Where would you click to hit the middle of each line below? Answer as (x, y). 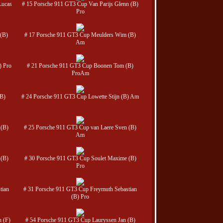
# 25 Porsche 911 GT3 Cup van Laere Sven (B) (80, 127)
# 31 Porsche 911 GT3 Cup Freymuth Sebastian (80, 189)
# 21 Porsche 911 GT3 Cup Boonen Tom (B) (80, 66)
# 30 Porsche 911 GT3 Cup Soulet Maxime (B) (80, 158)
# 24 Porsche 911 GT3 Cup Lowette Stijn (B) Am (80, 97)
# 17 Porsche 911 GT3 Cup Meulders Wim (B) (80, 35)
